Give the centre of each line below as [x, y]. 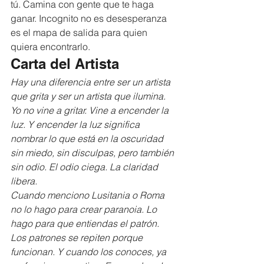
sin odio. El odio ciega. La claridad [85, 166]
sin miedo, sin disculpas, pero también [93, 152]
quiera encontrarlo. [50, 46]
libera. [24, 181]
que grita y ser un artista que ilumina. [89, 96]
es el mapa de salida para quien [80, 32]
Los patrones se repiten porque [78, 237]
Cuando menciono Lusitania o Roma [89, 195]
